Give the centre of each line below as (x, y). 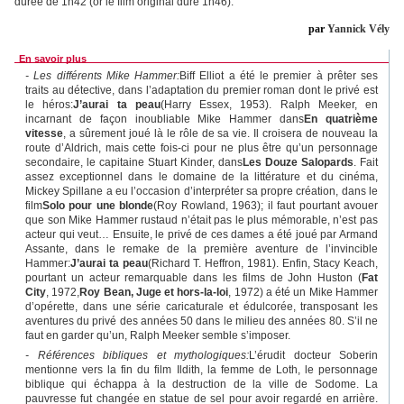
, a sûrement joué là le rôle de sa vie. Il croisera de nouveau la (220, 134)
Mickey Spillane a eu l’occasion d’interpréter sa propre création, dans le (202, 192)
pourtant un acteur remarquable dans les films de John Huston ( (193, 278)
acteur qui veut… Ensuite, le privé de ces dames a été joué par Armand (202, 235)
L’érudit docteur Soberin (313, 356)
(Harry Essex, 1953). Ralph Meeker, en (269, 105)
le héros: (50, 105)
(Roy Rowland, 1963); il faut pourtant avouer (266, 206)
